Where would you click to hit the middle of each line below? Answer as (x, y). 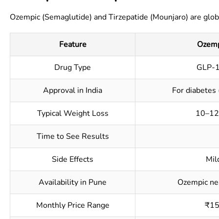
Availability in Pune (73, 182)
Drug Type (73, 67)
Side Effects (73, 159)
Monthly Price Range (73, 205)
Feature (73, 44)
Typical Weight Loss (73, 113)
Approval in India (73, 90)
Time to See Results (73, 136)
